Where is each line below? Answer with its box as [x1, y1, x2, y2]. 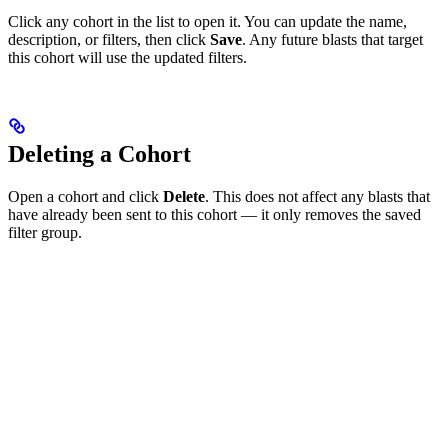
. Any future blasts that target [242, 31, 423, 49]
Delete [163, 188, 205, 206]
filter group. [8, 224, 82, 242]
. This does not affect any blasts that [205, 188, 430, 206]
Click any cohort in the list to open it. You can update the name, [8, 13, 407, 31]
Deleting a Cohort [8, 141, 191, 168]
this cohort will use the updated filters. [8, 49, 247, 67]
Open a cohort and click [8, 188, 163, 206]
